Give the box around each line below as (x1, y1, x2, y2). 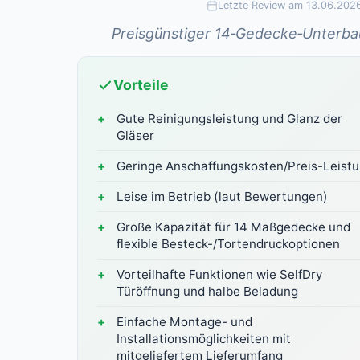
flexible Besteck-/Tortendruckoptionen (117, 236, 340, 252)
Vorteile (113, 76, 169, 93)
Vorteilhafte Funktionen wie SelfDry (117, 267, 322, 282)
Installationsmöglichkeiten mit (117, 331, 291, 346)
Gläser (117, 128, 154, 143)
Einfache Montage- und (117, 314, 252, 329)
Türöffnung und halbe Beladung (117, 284, 298, 299)
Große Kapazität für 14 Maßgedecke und (117, 219, 350, 235)
